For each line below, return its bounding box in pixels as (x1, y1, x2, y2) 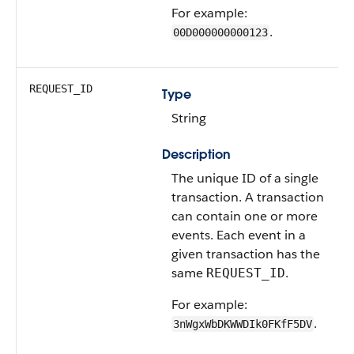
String (171, 110, 206, 126)
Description (162, 146, 231, 163)
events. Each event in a (171, 227, 306, 243)
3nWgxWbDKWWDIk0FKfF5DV (173, 318, 312, 330)
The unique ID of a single (171, 170, 318, 186)
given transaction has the (171, 246, 320, 262)
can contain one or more (171, 208, 318, 224)
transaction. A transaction (171, 189, 324, 205)
